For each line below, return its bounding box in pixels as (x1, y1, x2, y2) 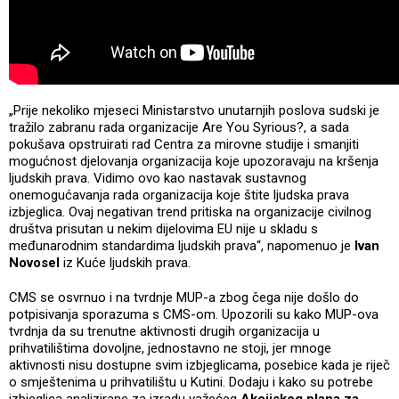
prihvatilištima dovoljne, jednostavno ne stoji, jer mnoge (9, 339, 331, 356)
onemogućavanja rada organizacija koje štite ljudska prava (9, 186, 349, 203)
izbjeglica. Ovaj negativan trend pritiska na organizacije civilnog (9, 203, 371, 220)
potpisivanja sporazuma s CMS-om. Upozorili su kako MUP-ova (9, 305, 379, 322)
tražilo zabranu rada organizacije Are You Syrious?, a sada (9, 118, 349, 135)
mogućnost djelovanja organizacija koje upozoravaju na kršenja (9, 152, 379, 169)
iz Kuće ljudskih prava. (60, 254, 191, 271)
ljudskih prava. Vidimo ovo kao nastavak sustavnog (9, 169, 306, 186)
